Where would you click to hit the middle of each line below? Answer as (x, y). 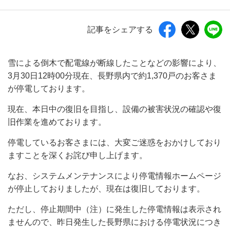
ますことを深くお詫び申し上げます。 (78, 155)
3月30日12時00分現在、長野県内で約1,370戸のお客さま (112, 76)
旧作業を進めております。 (57, 122)
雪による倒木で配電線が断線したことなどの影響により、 (114, 63)
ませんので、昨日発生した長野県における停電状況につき (114, 222)
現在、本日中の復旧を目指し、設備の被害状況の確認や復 (114, 109)
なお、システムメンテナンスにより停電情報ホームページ (114, 176)
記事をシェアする (120, 29)
